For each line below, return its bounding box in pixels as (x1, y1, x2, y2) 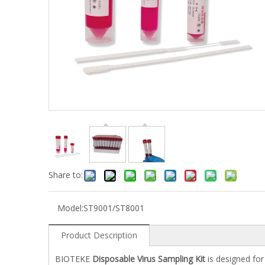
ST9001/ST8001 (83, 202, 144, 214)
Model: (57, 202, 83, 214)
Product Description (61, 230, 137, 241)
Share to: (49, 169, 83, 180)
